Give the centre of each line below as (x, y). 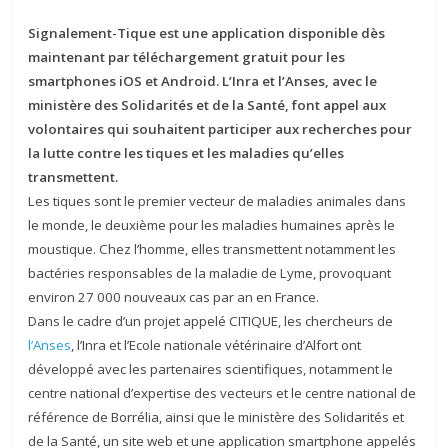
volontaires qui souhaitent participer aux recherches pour (220, 129)
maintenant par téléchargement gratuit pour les (187, 57)
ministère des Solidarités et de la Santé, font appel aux (207, 105)
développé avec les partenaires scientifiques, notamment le (211, 369)
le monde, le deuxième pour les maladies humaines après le (212, 225)
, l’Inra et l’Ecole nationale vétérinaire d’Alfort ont (216, 345)
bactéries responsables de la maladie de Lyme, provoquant (210, 273)
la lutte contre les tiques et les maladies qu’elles (186, 153)
